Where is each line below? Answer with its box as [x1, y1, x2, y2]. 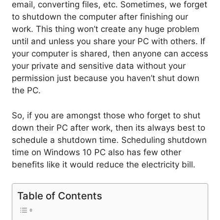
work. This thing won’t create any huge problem [12, 24, 199, 34]
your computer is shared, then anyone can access [12, 49, 208, 59]
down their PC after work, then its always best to [12, 122, 205, 133]
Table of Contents [17, 190, 102, 202]
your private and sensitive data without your [12, 61, 186, 71]
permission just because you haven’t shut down [12, 73, 199, 83]
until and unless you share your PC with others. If [12, 36, 205, 47]
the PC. [12, 85, 41, 96]
